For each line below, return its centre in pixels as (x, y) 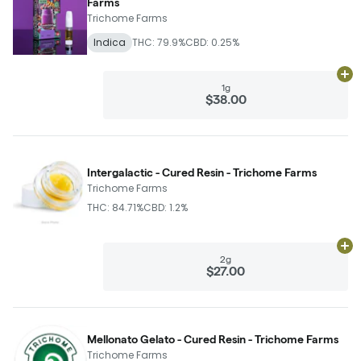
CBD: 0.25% (212, 42)
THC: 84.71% (115, 207)
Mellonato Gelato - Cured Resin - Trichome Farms (213, 339)
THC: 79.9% (159, 42)
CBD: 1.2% (166, 207)
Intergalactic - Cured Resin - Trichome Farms (202, 172)
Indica (110, 42)
